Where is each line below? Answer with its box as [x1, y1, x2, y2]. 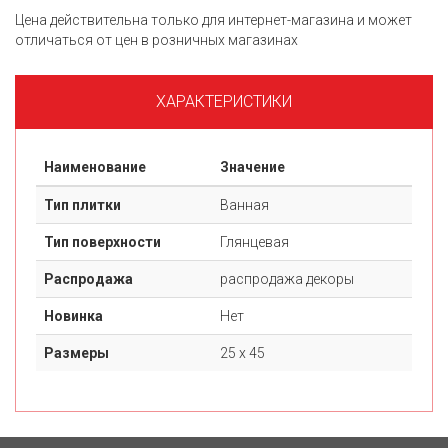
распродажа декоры [220, 271, 354, 287]
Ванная [220, 197, 269, 213]
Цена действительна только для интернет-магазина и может [15, 12, 412, 28]
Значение [220, 159, 285, 175]
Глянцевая [220, 234, 289, 250]
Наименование [44, 159, 146, 175]
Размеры [44, 345, 109, 361]
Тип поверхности [44, 234, 161, 250]
